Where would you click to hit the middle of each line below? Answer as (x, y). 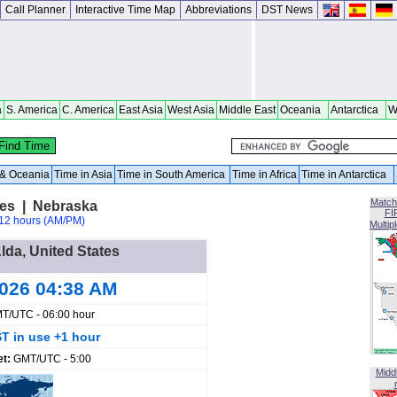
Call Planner (35, 10)
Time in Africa (265, 175)
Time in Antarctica (346, 175)
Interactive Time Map (125, 10)
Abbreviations (218, 10)
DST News (287, 10)
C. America (88, 110)
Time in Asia (83, 175)
